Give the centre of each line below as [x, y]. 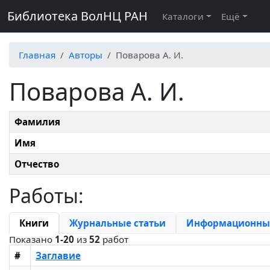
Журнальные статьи [118, 223]
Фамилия [37, 122]
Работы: [46, 196]
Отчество [37, 164]
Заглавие [58, 256]
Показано [32, 239]
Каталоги [183, 16]
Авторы [86, 55]
